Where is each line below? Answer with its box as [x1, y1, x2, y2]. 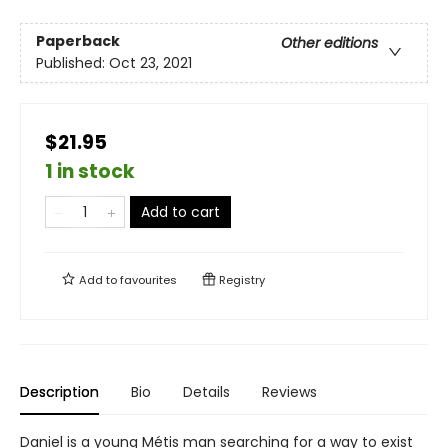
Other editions [281, 33, 378, 54]
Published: [36, 53, 109, 74]
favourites [120, 272, 177, 288]
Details [183, 382, 230, 402]
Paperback [36, 31, 120, 52]
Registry [216, 272, 265, 288]
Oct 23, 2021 [109, 53, 192, 74]
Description [20, 382, 99, 402]
